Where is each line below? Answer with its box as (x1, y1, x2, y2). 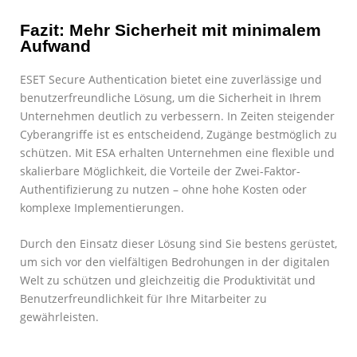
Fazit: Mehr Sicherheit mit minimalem (20, 20, 321, 39)
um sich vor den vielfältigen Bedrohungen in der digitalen (20, 253, 330, 269)
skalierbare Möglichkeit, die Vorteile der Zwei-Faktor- (20, 163, 300, 178)
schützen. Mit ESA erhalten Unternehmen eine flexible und (20, 144, 335, 160)
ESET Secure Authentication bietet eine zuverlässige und (20, 71, 322, 87)
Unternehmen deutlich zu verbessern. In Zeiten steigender (20, 108, 335, 124)
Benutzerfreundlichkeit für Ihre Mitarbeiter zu (20, 290, 267, 306)
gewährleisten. (20, 308, 99, 324)
